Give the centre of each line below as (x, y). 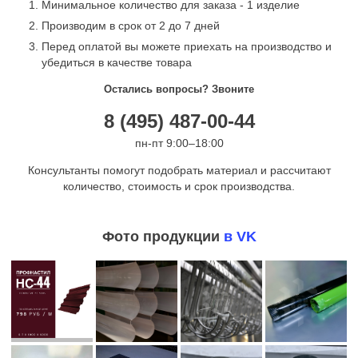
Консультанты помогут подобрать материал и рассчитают (179, 170)
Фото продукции (163, 236)
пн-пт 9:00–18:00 (179, 143)
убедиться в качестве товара (117, 62)
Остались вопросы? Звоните (179, 89)
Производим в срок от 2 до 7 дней (131, 25)
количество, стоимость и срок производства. (179, 186)
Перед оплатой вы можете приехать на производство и (187, 46)
